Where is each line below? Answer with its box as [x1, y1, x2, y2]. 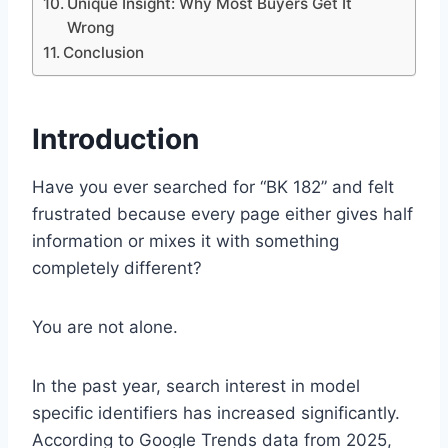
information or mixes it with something [32, 231, 339, 252]
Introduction [32, 122, 199, 157]
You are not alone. [32, 317, 178, 338]
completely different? [32, 258, 202, 279]
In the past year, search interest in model [32, 376, 360, 397]
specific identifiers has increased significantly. [32, 403, 400, 424]
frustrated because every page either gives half [32, 204, 413, 225]
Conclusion [63, 43, 145, 63]
